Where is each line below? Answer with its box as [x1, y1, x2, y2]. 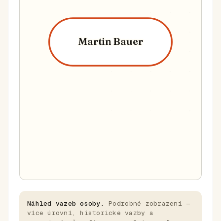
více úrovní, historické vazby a [27, 209, 154, 217]
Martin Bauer [78, 35, 143, 47]
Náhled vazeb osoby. [27, 199, 105, 208]
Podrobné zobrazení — [104, 199, 190, 208]
